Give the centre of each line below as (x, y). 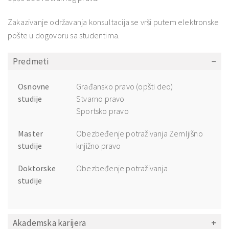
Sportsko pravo (102, 111)
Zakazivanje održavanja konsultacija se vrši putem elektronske (113, 22)
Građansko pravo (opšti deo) (125, 86)
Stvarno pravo (100, 98)
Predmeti (31, 61)
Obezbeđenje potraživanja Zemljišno (140, 133)
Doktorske (37, 168)
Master (31, 133)
